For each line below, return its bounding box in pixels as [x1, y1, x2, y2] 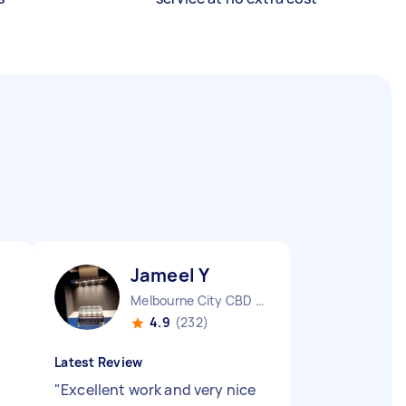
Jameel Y [130, 263, 210, 287]
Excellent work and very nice [61, 380, 256, 400]
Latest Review [54, 353, 143, 371]
